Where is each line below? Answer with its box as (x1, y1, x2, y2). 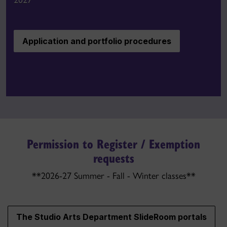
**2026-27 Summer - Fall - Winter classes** (31, 170, 196, 181)
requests (93, 149, 134, 166)
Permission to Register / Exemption (27, 135, 200, 152)
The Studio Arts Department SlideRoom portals (16, 212, 207, 222)
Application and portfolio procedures (22, 35, 171, 46)
